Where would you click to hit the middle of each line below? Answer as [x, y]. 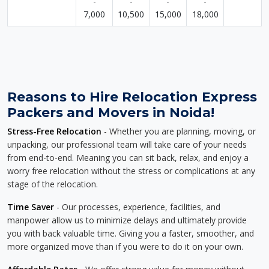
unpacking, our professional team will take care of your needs [127, 144]
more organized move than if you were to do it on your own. [125, 246]
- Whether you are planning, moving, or [179, 131]
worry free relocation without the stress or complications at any [131, 171]
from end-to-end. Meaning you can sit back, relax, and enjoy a [128, 158]
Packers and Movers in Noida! [111, 112]
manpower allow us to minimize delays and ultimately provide [127, 220]
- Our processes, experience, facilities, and [137, 207]
